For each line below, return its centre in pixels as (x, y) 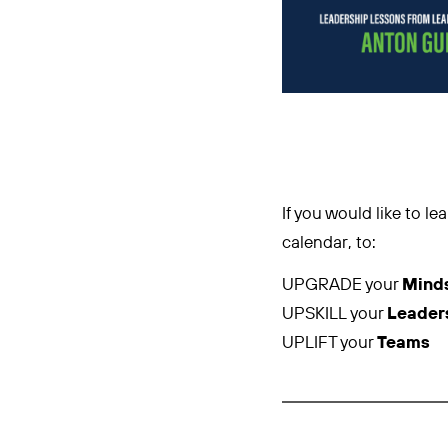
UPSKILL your (334, 314)
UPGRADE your (342, 285)
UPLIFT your (329, 343)
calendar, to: (329, 243)
